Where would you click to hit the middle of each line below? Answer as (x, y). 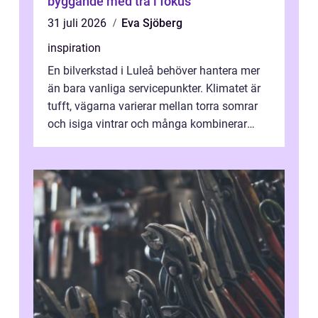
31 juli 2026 (78, 23)
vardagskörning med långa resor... (132, 142)
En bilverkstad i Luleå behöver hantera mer (154, 71)
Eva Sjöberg (152, 23)
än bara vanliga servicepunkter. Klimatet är (154, 89)
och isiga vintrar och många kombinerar (147, 124)
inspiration (74, 48)
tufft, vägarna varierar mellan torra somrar (153, 106)
